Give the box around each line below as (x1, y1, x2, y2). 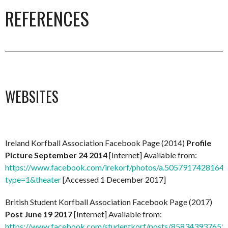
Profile (186, 138, 211, 148)
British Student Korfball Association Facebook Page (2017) (5, 197, 212, 207)
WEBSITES (5, 86, 59, 107)
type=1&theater (5, 175, 61, 185)
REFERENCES (5, 5, 89, 32)
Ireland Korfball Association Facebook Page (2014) (5, 138, 186, 148)
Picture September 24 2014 (5, 150, 107, 160)
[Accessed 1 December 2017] (61, 175, 166, 185)
